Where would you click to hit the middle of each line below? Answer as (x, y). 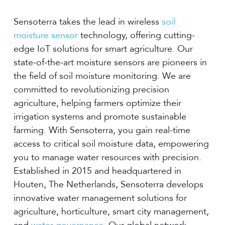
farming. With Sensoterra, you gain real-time (102, 130)
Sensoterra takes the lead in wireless (87, 22)
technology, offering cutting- (136, 35)
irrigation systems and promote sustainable (100, 117)
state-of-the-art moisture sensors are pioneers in (110, 63)
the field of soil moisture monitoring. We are (102, 76)
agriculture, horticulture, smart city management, (111, 212)
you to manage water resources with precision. (107, 157)
